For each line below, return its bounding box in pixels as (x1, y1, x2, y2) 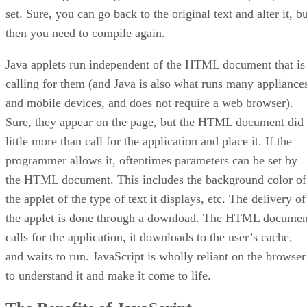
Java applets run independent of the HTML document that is (5, 58, 305, 72)
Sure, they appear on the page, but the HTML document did (5, 115, 304, 130)
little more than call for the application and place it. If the (5, 134, 292, 149)
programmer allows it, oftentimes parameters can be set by (5, 153, 297, 168)
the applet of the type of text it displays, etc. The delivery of (5, 192, 306, 206)
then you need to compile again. (5, 26, 165, 40)
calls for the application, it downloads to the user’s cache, (5, 230, 293, 245)
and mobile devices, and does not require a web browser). (5, 96, 293, 110)
